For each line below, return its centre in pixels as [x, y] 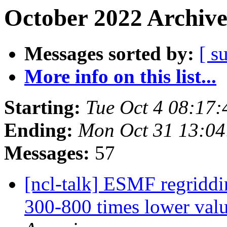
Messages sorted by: [109, 54]
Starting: [42, 107]
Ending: [39, 130]
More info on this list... [120, 77]
